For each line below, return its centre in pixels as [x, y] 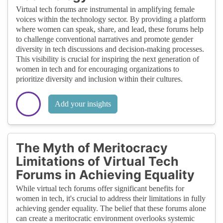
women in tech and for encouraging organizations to [98, 69]
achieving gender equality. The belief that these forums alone [111, 208]
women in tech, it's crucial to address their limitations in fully [111, 198]
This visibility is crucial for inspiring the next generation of [108, 59]
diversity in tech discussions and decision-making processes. [110, 49]
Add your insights [83, 104]
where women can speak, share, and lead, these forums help [110, 29]
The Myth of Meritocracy [92, 148]
